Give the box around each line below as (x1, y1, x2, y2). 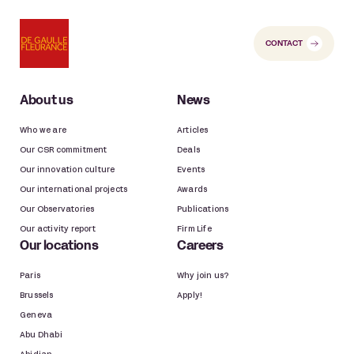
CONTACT (265, 40, 303, 48)
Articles (177, 127, 209, 135)
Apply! (177, 292, 203, 300)
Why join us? (177, 273, 229, 281)
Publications (177, 206, 229, 214)
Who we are (20, 127, 66, 135)
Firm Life (177, 226, 212, 234)
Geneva (20, 312, 53, 320)
